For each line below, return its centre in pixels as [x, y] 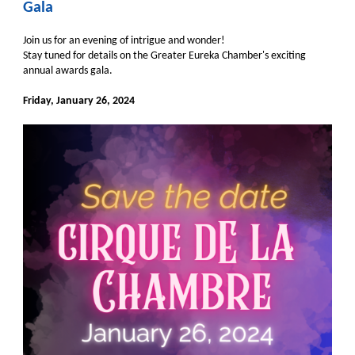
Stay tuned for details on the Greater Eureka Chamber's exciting [164, 56]
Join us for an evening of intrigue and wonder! [124, 41]
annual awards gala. [68, 71]
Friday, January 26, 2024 [79, 101]
